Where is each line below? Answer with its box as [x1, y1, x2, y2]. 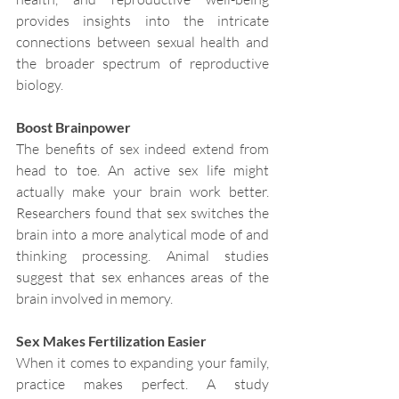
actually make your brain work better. [16, 183, 269, 201]
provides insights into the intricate [16, 12, 269, 30]
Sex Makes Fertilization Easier [16, 332, 207, 350]
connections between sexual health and [16, 33, 269, 52]
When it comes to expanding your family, [16, 354, 269, 372]
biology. [16, 76, 63, 94]
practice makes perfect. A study [16, 375, 269, 394]
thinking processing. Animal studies [16, 247, 269, 265]
